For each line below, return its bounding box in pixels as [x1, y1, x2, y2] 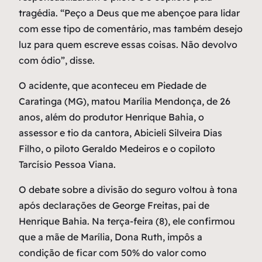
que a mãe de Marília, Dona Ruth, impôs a [19, 231, 202, 243]
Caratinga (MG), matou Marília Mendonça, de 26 [19, 95, 230, 108]
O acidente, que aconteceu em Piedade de [19, 80, 206, 92]
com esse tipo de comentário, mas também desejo [19, 23, 243, 35]
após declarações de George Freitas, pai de [19, 199, 209, 212]
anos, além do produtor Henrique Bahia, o [19, 111, 204, 123]
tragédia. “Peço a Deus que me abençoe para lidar [19, 7, 240, 19]
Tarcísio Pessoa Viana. [19, 158, 116, 171]
